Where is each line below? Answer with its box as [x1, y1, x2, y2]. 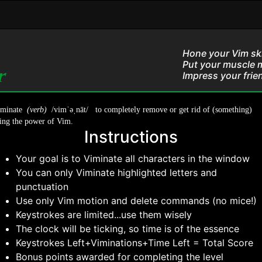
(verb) [27, 105, 47, 114]
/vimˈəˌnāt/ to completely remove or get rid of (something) [47, 105, 253, 114]
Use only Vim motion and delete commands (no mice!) [16, 195, 257, 206]
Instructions [84, 127, 178, 147]
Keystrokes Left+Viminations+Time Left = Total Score [16, 237, 254, 249]
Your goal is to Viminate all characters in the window [16, 153, 250, 164]
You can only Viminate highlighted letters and [16, 167, 218, 178]
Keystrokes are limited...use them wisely [16, 209, 192, 220]
